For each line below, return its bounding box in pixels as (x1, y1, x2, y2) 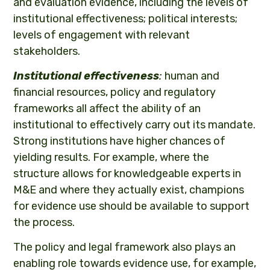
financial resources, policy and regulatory (13, 86, 216, 99)
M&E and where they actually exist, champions (13, 183, 245, 197)
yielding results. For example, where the (13, 151, 210, 165)
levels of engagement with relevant (13, 28, 190, 42)
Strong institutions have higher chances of (13, 134, 226, 148)
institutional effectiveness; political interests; (13, 12, 238, 26)
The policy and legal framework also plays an (13, 240, 236, 254)
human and (162, 69, 220, 83)
